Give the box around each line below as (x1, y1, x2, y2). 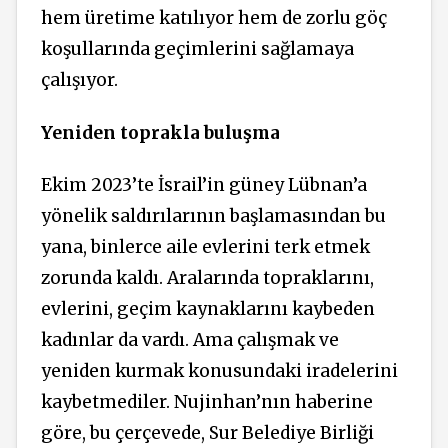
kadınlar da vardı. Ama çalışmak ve (41, 329, 339, 352)
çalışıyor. (41, 69, 118, 92)
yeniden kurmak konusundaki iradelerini (41, 360, 398, 383)
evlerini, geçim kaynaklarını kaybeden (41, 298, 375, 321)
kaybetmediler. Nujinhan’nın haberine (41, 391, 373, 414)
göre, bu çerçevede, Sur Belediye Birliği (41, 422, 374, 445)
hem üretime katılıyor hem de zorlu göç (41, 7, 387, 30)
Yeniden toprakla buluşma (41, 121, 280, 144)
